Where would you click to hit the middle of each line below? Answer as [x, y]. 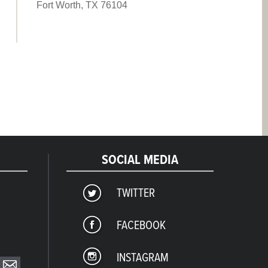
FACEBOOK [141, 226]
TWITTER [136, 194]
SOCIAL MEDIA [140, 160]
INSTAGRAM [143, 258]
